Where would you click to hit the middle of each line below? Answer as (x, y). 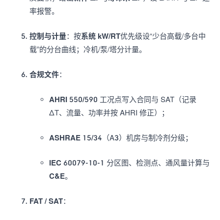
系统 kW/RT (101, 36)
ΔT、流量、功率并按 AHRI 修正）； (109, 112)
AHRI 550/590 (73, 99)
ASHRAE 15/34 (76, 137)
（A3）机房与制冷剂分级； (147, 137)
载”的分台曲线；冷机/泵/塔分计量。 (88, 49)
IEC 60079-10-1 (77, 163)
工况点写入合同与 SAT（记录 (147, 99)
